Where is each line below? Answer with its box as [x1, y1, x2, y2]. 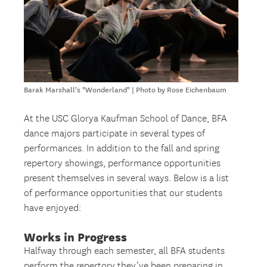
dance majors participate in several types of [24, 128, 206, 139]
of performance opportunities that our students [24, 187, 223, 199]
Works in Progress [24, 229, 128, 244]
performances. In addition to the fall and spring [24, 142, 220, 154]
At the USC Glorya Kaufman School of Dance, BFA [24, 113, 228, 125]
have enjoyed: [24, 202, 82, 214]
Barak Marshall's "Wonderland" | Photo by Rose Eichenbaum [24, 85, 227, 95]
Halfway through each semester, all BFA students [24, 245, 225, 257]
